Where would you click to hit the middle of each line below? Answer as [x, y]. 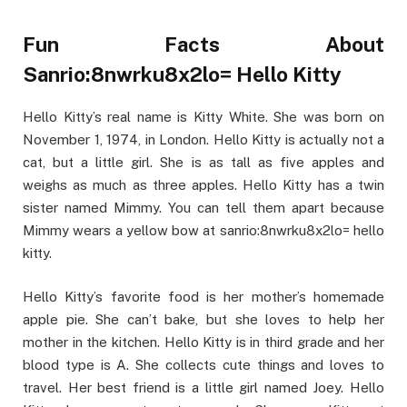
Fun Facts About [203, 45]
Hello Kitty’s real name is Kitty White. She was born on [203, 117]
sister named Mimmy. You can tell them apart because [203, 208]
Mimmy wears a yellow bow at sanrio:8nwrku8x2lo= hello [203, 231]
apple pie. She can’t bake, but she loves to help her [203, 320]
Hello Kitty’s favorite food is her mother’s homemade [203, 297]
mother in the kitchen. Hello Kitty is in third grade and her [203, 342]
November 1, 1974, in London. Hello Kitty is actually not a [203, 140]
